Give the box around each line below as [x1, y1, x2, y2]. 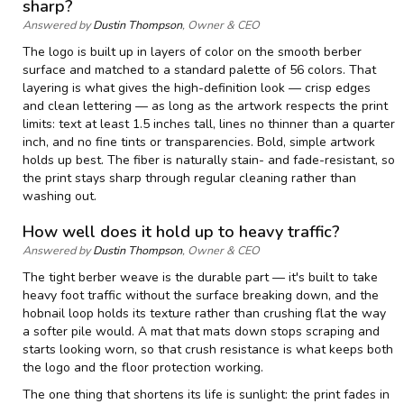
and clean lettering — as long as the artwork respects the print [23, 97, 388, 115]
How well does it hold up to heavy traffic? [23, 221, 340, 243]
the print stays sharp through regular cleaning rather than [23, 170, 356, 188]
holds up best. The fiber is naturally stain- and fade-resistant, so [23, 151, 395, 170]
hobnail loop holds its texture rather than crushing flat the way [23, 305, 386, 323]
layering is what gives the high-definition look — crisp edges [23, 79, 371, 97]
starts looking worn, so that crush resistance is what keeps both [23, 341, 393, 359]
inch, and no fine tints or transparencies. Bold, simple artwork [23, 133, 375, 151]
